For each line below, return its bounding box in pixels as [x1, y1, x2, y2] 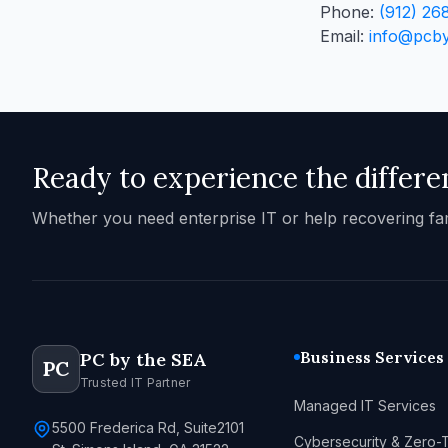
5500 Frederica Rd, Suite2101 [52, 419, 244, 436]
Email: [320, 26, 369, 46]
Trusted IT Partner [80, 375, 191, 390]
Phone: [320, 2, 379, 22]
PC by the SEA [80, 348, 206, 371]
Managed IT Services [294, 397, 437, 414]
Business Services [300, 347, 445, 367]
